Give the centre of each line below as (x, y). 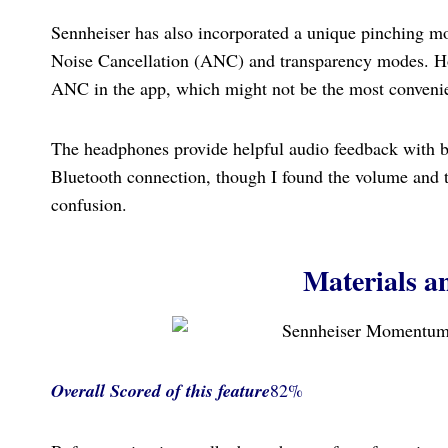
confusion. (89, 204)
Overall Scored (106, 391)
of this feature (218, 391)
